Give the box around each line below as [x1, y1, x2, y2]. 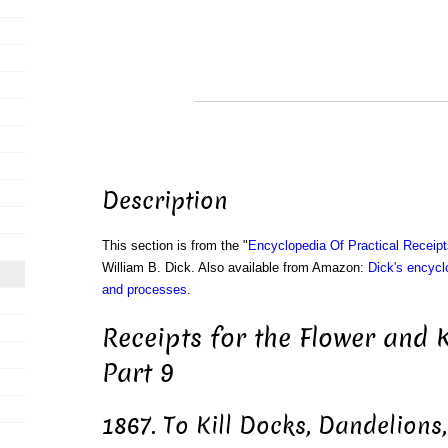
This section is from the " [101, 238, 248, 254]
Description [101, 185, 228, 218]
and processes [101, 282, 187, 298]
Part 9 [101, 355, 174, 391]
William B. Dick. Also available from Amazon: [101, 260, 368, 276]
